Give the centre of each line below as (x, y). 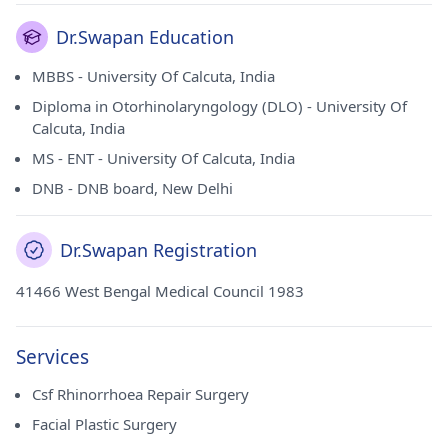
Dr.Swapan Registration (158, 250)
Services (52, 357)
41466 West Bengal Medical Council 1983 (160, 291)
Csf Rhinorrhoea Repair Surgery (140, 394)
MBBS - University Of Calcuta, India (153, 76)
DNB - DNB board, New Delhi (132, 188)
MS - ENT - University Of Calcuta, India (163, 158)
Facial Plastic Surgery (104, 424)
